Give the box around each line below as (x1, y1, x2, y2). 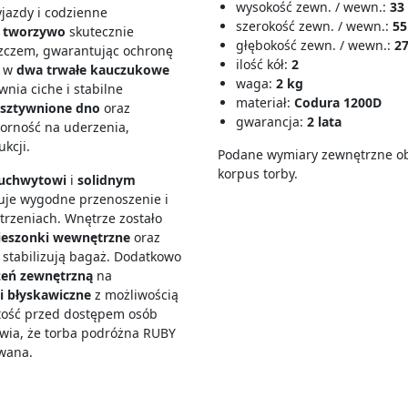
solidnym (77, 171, 137, 189)
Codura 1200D (294, 94, 382, 111)
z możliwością (95, 286, 179, 303)
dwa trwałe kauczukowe (16, 61, 170, 78)
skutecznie (66, 23, 135, 40)
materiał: (236, 94, 294, 111)
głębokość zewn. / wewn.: (236, 36, 394, 54)
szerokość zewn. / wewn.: (236, 17, 393, 35)
